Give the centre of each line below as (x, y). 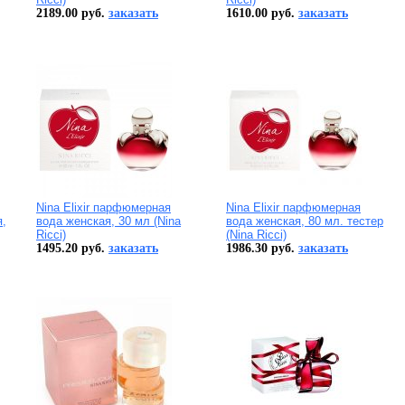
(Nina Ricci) (256, 235)
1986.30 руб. (262, 249)
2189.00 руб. (72, 14)
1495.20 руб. (72, 249)
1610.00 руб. (262, 14)
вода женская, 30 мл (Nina (108, 221)
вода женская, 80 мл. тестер (305, 221)
